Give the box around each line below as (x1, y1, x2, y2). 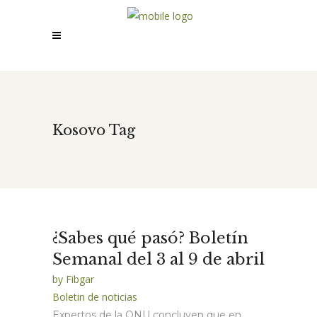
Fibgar (66, 272, 94, 286)
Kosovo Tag (52, 121, 135, 139)
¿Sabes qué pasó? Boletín (52, 229, 248, 248)
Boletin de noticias (52, 290, 137, 304)
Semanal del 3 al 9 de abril (52, 250, 265, 269)
